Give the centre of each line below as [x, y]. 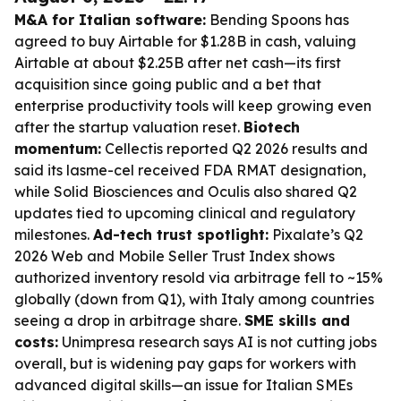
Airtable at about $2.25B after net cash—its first [178, 63]
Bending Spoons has [277, 20]
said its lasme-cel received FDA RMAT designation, [190, 170]
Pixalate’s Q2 [316, 235]
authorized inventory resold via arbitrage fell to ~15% [199, 277]
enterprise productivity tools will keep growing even [193, 106]
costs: [36, 342]
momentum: [58, 149]
